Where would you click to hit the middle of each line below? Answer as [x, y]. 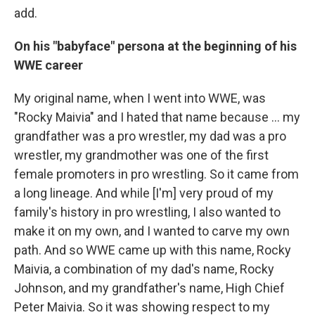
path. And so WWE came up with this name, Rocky [153, 250]
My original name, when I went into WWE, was [140, 98]
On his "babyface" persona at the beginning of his [155, 46]
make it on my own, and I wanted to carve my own [152, 231]
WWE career [50, 65]
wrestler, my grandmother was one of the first [141, 155]
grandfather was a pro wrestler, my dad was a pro [150, 136]
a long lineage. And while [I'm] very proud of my [144, 193]
